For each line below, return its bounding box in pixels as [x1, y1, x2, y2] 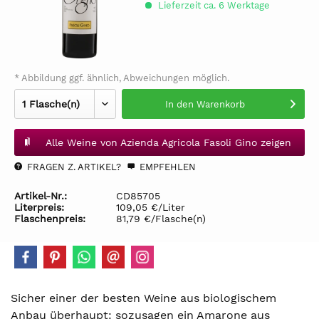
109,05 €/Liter [116, 202, 185, 213]
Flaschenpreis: [14, 213, 85, 224]
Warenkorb [196, 99, 245, 110]
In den [164, 99, 194, 110]
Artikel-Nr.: [14, 190, 67, 202]
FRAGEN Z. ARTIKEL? [24, 162, 121, 172]
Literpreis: [14, 202, 64, 213]
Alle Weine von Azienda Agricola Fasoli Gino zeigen [45, 137, 291, 148]
